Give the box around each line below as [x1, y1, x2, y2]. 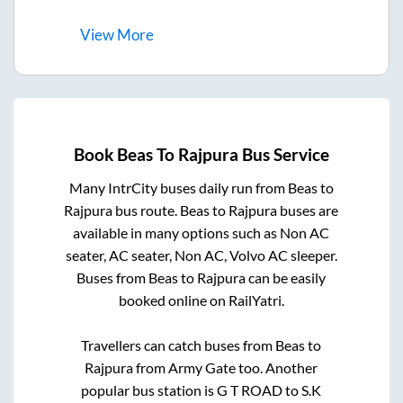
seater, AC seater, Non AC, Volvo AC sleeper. [65, 246, 337, 264]
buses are [277, 201, 339, 219]
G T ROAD [217, 381, 283, 399]
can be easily [246, 269, 327, 287]
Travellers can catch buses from [81, 336, 276, 354]
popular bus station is [81, 381, 218, 399]
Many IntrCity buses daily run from [68, 179, 288, 197]
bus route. [112, 201, 181, 219]
